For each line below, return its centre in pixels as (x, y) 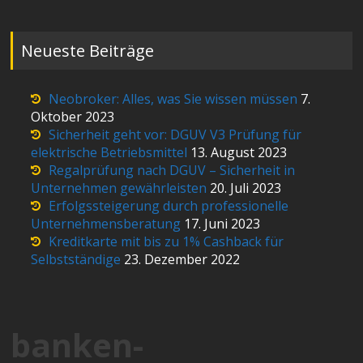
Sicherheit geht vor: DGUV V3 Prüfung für (175, 135)
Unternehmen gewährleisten (119, 188)
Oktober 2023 (73, 117)
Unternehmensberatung (106, 224)
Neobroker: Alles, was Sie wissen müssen (173, 99)
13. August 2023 (239, 153)
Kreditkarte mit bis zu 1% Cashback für (167, 242)
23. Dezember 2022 (182, 260)
